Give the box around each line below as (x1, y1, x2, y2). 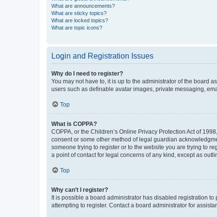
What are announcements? (51, 2, 115, 9)
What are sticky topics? (51, 10, 107, 16)
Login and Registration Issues (51, 51, 154, 60)
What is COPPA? (51, 120, 97, 127)
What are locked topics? (51, 17, 108, 23)
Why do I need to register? (51, 70, 123, 77)
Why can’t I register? (51, 186, 108, 193)
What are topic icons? (51, 24, 102, 31)
